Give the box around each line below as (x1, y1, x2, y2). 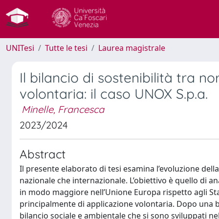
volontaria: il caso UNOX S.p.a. (20, 85, 208, 102)
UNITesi (6, 43, 34, 53)
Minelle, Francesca (22, 103, 104, 115)
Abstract (20, 147, 66, 161)
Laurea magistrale (98, 43, 165, 53)
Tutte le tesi (45, 43, 88, 53)
